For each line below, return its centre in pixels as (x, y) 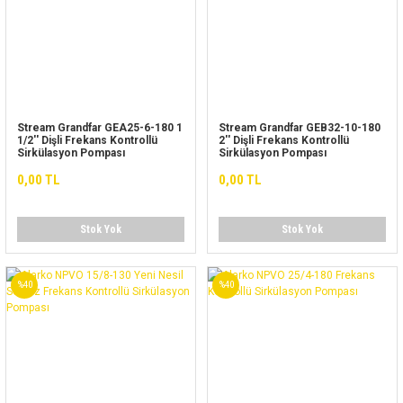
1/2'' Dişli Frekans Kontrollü (87, 140)
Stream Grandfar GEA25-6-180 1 (100, 128)
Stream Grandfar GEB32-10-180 (300, 128)
